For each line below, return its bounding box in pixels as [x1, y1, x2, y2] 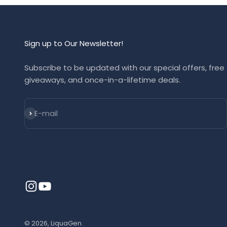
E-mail [34, 107, 58, 119]
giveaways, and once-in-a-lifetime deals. [24, 74, 180, 85]
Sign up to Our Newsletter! [24, 37, 123, 49]
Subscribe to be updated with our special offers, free [24, 62, 224, 73]
